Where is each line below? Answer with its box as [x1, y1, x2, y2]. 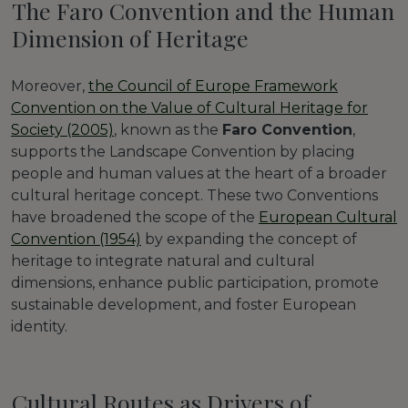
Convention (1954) [11, 229, 141, 248]
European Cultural [259, 208, 397, 226]
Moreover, [11, 76, 88, 95]
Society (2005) [11, 120, 114, 138]
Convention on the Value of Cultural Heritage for [11, 98, 368, 117]
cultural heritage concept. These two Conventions [11, 186, 378, 204]
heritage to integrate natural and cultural [11, 251, 315, 270]
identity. [11, 317, 67, 335]
